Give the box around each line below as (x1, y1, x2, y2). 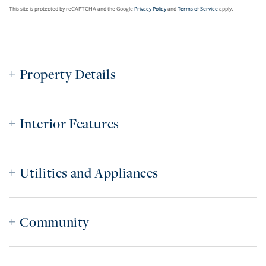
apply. (218, 5, 233, 13)
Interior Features (19, 115, 119, 133)
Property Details (19, 65, 116, 84)
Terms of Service (178, 5, 218, 13)
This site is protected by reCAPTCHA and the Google (9, 5, 134, 13)
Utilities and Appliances (19, 164, 159, 182)
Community (19, 213, 90, 232)
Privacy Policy (134, 5, 166, 13)
